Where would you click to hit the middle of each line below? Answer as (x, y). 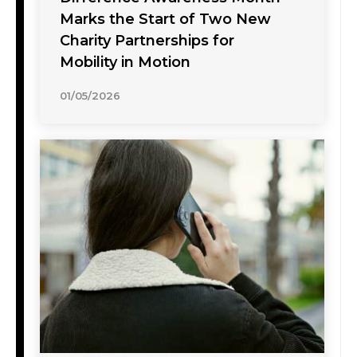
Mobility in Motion (125, 63)
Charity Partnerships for (147, 41)
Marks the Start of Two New (165, 20)
